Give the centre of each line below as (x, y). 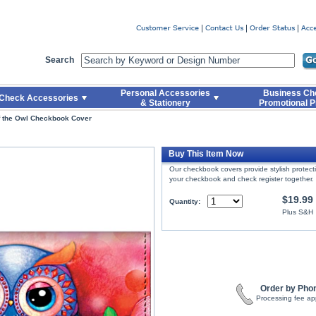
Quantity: (185, 201)
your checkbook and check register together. (242, 179)
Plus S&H (298, 212)
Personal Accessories (165, 93)
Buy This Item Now (206, 154)
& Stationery (165, 103)
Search (60, 60)
